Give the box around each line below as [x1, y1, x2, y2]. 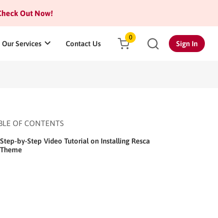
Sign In [176, 39, 198, 48]
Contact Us [66, 39, 101, 48]
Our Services [2, 39, 41, 48]
